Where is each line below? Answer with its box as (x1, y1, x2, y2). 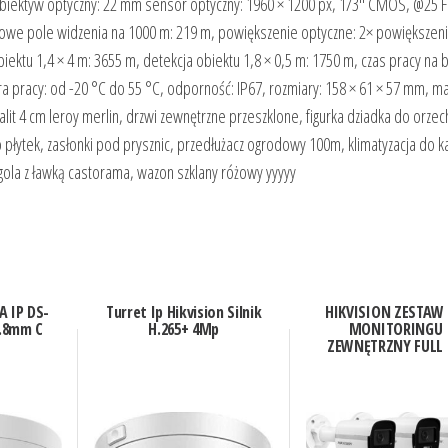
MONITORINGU (348, 318, 443, 341)
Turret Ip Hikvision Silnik (105, 301, 262, 324)
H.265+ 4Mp (148, 318, 220, 341)
